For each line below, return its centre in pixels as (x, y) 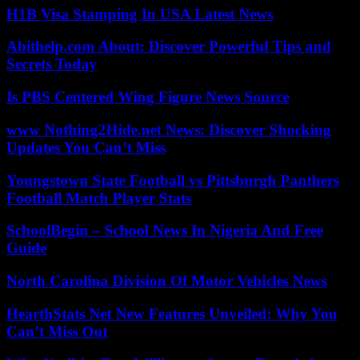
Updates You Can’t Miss (86, 147)
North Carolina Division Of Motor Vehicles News (167, 280)
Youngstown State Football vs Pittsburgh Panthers (173, 180)
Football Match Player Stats (99, 198)
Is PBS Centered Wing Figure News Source (148, 97)
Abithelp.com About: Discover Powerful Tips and (169, 47)
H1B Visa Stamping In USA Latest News (140, 14)
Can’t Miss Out (57, 331)
